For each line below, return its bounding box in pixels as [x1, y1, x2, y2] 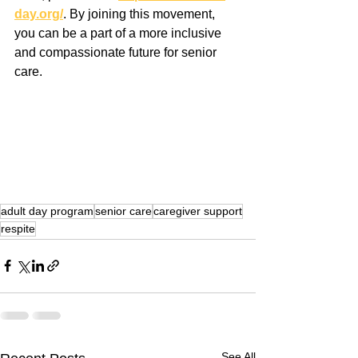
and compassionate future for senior [14, 45, 220, 59]
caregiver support [153, 204, 242, 217]
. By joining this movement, [63, 6, 218, 21]
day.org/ [14, 6, 63, 21]
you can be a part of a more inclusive [14, 26, 225, 40]
